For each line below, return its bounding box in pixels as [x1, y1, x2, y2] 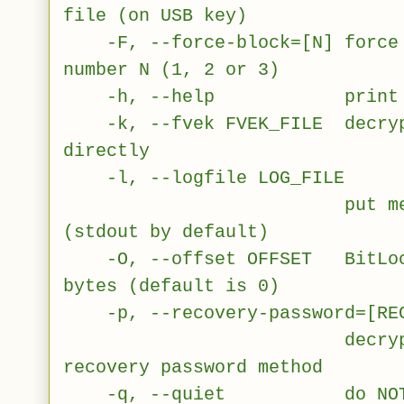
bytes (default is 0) [63, 275, 280, 297]
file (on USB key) [63, 5, 247, 26]
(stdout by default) [63, 221, 269, 243]
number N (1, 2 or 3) [63, 59, 280, 80]
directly [63, 140, 150, 161]
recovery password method [63, 356, 323, 378]
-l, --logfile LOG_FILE [63, 167, 344, 188]
